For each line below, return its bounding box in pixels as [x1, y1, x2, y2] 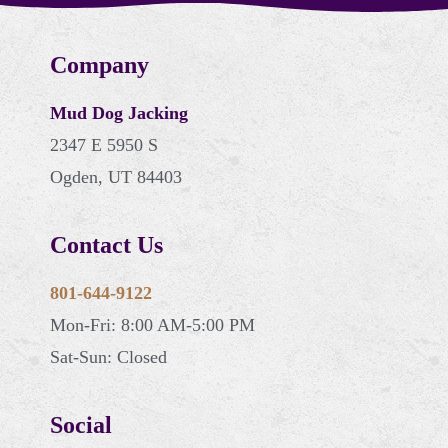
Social [50, 411, 112, 438]
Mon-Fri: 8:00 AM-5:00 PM [50, 314, 255, 335]
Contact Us [50, 231, 163, 258]
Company [50, 51, 149, 78]
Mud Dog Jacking [50, 102, 188, 123]
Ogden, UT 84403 [50, 166, 182, 187]
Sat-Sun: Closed [50, 346, 167, 367]
